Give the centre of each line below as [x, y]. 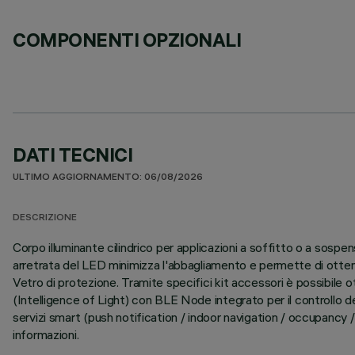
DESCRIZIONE [45, 218]
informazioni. [46, 334]
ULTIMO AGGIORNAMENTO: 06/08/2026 [108, 178]
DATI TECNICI [73, 155]
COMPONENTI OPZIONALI [127, 40]
